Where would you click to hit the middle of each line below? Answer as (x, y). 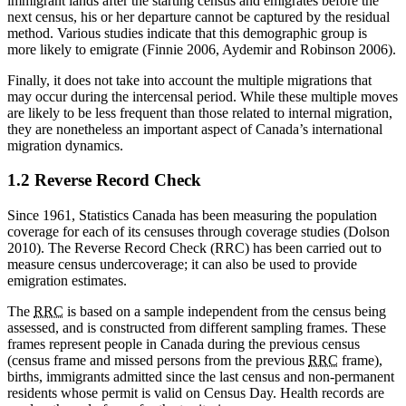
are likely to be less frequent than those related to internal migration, (200, 112)
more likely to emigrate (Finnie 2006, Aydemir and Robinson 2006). (202, 49)
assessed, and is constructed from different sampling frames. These (197, 328)
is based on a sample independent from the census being (225, 312)
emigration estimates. (67, 281)
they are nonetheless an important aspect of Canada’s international (195, 129)
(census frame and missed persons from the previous (158, 361)
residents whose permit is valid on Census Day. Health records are (196, 393)
